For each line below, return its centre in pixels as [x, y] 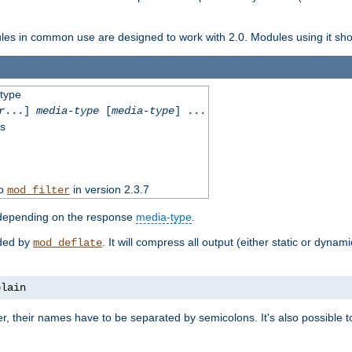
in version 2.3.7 [109, 189]
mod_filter [38, 190]
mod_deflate [68, 242]
